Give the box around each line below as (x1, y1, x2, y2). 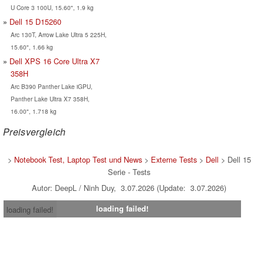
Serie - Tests (108, 166, 150, 178)
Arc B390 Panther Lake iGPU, (10, 82, 93, 91)
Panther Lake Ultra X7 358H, (10, 94, 90, 104)
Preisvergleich (3, 125, 66, 139)
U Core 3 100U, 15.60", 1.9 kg (10, 3, 94, 12)
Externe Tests (150, 154, 197, 166)
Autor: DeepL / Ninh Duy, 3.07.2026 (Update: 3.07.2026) (32, 182, 226, 194)
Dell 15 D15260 (9, 16, 61, 28)
